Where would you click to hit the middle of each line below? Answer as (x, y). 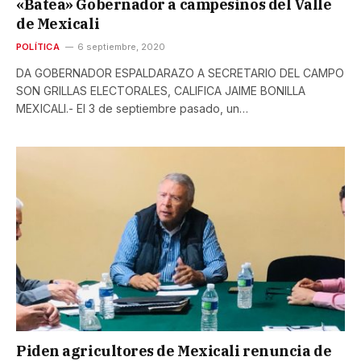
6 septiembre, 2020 (121, 46)
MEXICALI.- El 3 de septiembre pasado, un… (132, 108)
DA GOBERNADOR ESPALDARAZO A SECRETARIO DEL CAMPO (180, 73)
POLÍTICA (38, 46)
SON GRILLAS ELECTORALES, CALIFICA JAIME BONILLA (161, 90)
